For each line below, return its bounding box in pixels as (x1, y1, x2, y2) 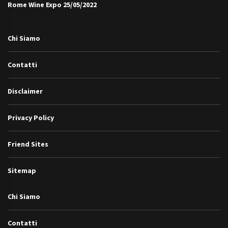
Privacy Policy (8, 113, 54, 123)
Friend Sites (8, 139, 48, 149)
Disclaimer (8, 87, 43, 96)
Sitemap (8, 166, 36, 176)
